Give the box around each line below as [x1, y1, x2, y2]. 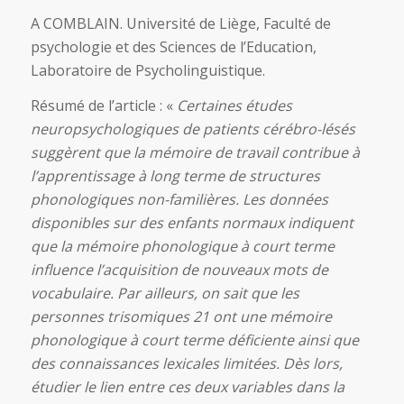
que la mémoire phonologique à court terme [30, 236, 335, 257]
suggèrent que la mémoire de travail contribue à [30, 142, 360, 163]
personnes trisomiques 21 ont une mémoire [30, 307, 332, 327]
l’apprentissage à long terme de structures [30, 166, 320, 187]
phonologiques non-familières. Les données [30, 189, 328, 210]
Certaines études [176, 96, 292, 116]
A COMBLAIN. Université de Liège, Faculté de [30, 13, 331, 33]
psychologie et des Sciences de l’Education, [30, 36, 317, 57]
